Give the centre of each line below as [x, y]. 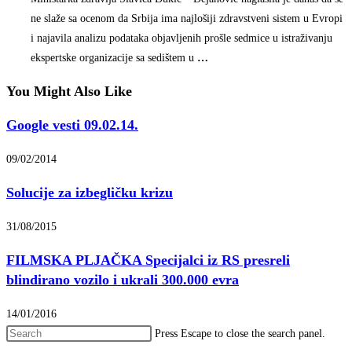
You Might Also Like [69, 91]
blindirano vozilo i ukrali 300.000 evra [123, 279]
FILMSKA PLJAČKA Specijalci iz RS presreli [148, 260]
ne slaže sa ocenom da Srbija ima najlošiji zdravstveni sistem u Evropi [187, 18]
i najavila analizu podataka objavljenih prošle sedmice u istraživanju [181, 38]
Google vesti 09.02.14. [72, 125]
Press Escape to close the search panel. [240, 333]
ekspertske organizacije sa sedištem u [114, 57]
